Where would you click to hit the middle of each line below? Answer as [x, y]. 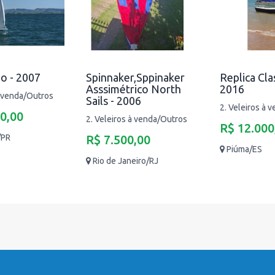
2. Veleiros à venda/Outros [137, 119]
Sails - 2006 [114, 101]
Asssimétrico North [134, 89]
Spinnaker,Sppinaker [135, 77]
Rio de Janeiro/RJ [126, 161]
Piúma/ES [244, 149]
